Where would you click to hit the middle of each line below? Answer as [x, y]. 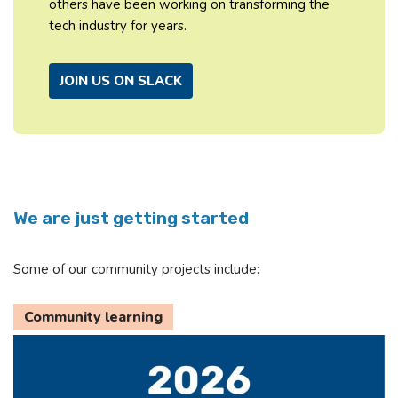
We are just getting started [131, 218]
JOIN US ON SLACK [121, 80]
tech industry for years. [118, 25]
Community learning [93, 317]
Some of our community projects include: [136, 269]
